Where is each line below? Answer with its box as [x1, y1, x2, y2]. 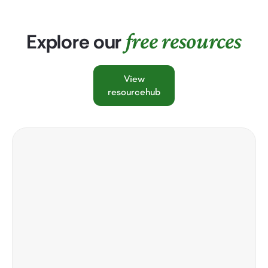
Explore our [26, 29, 126, 54]
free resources [125, 28, 242, 53]
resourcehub [108, 86, 160, 98]
